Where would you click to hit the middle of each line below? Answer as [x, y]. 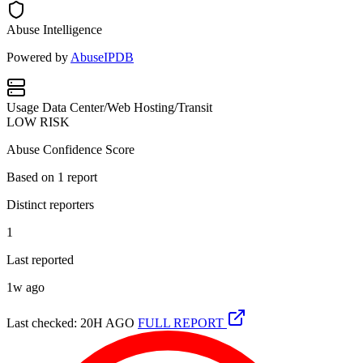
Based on [32, 177]
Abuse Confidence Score [70, 149]
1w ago [26, 287]
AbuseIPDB [102, 57]
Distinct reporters [50, 204]
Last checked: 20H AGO [70, 322]
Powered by [38, 57]
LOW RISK [38, 122]
